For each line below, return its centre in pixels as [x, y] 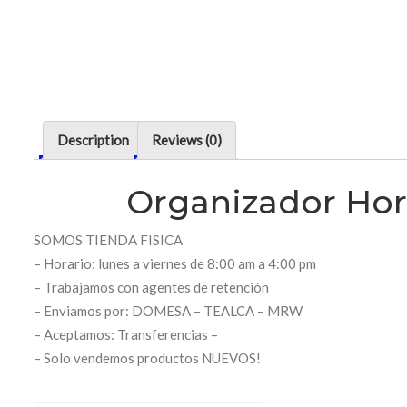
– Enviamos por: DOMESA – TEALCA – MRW [168, 311]
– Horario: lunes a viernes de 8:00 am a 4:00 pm [175, 264]
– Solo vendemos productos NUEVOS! [147, 358]
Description [93, 140]
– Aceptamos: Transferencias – [126, 335]
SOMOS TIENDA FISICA [108, 240]
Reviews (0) [187, 140]
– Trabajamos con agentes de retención [151, 288]
